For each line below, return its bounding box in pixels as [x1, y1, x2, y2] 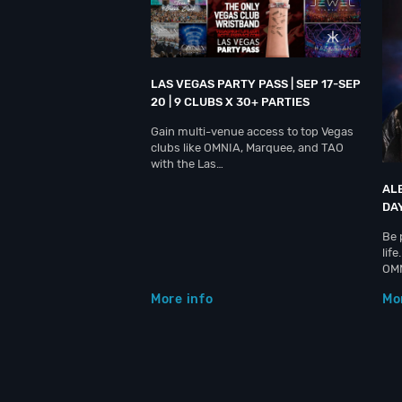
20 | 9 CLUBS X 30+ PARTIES [151, 94, 310, 109]
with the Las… [151, 156, 223, 170]
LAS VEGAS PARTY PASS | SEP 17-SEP [151, 76, 361, 91]
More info [151, 291, 214, 307]
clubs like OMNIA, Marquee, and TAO [151, 140, 344, 154]
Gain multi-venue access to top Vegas [151, 124, 354, 138]
